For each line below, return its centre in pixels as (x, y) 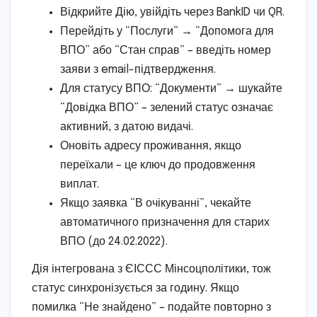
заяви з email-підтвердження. (138, 69)
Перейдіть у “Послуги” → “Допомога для (167, 31)
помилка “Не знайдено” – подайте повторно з (151, 308)
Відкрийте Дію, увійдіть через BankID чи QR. (172, 12)
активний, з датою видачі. (127, 127)
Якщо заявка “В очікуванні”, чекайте (156, 203)
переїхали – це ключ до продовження (158, 165)
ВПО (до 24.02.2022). (114, 241)
